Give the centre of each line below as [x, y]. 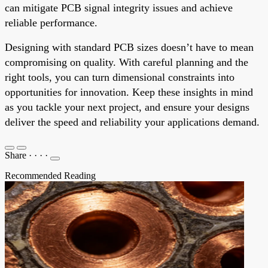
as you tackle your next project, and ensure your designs [127, 107]
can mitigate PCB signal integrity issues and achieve [119, 7]
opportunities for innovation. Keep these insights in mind [129, 92]
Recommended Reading [50, 175]
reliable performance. [51, 22]
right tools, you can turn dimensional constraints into [120, 77]
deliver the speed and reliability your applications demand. [132, 122]
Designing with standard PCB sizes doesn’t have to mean [129, 47]
